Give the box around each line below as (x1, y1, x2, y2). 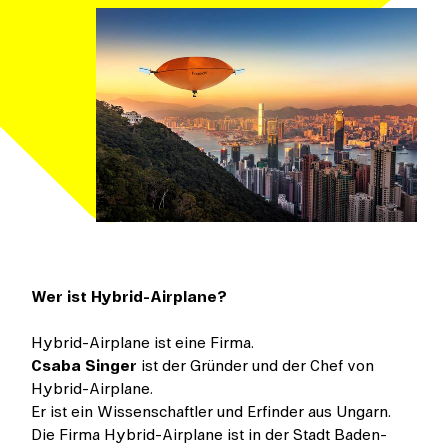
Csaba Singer (31, 354, 138, 379)
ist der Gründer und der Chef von (137, 354, 375, 379)
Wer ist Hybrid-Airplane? (31, 285, 228, 310)
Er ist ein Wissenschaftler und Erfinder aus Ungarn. (31, 400, 392, 425)
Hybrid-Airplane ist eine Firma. (31, 331, 255, 356)
